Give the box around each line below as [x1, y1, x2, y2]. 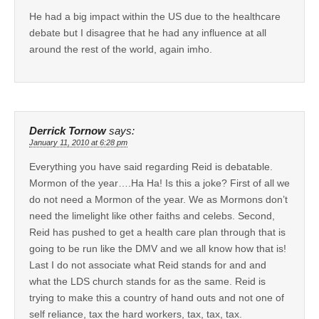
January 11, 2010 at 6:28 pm [29, 137, 127, 147]
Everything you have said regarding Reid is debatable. [29, 160, 273, 172]
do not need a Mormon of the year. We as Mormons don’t [29, 193, 288, 205]
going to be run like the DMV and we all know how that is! [29, 242, 286, 254]
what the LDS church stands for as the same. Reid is [29, 275, 266, 287]
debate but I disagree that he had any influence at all [29, 26, 266, 38]
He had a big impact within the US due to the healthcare [29, 10, 281, 22]
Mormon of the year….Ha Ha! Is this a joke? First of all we [29, 177, 290, 189]
